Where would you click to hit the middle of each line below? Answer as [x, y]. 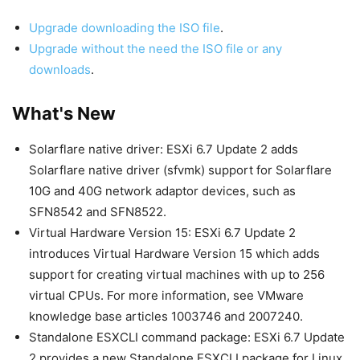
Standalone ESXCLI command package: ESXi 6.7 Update [187, 337]
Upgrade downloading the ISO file [125, 28]
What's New [64, 114]
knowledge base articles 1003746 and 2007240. [166, 317]
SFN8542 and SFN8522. [98, 212]
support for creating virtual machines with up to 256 [177, 275]
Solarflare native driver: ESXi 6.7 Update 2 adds [164, 149]
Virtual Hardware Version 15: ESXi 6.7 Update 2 [162, 233]
